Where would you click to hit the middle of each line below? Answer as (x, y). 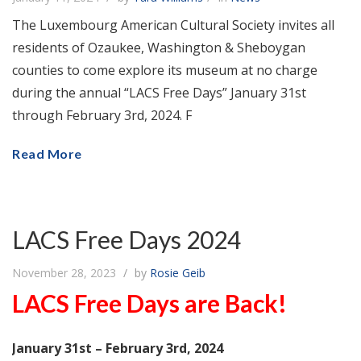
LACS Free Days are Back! (149, 303)
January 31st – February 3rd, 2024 (118, 348)
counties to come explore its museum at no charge (165, 70)
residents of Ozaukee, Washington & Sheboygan (159, 47)
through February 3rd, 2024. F (102, 115)
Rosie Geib (178, 272)
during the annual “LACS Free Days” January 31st (159, 92)
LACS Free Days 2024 (127, 239)
